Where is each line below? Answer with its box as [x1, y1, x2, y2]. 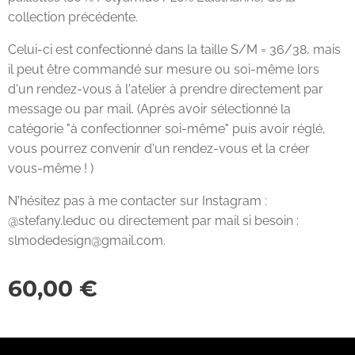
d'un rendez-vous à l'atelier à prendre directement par [8, 82, 323, 97]
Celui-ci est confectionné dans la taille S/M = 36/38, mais [8, 42, 341, 57]
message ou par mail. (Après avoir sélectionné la [8, 101, 291, 116]
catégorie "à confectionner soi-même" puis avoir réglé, [8, 121, 326, 136]
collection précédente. [8, 10, 138, 25]
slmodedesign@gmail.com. [8, 233, 166, 248]
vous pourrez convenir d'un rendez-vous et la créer [8, 141, 310, 156]
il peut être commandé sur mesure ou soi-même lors [8, 62, 319, 77]
